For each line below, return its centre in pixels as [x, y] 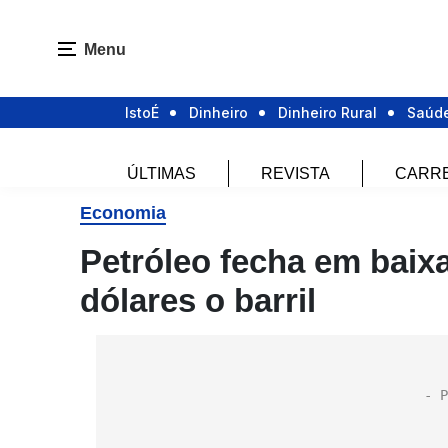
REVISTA [295, 174]
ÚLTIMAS [161, 174]
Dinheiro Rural [327, 113]
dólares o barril [198, 300]
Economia [123, 213]
